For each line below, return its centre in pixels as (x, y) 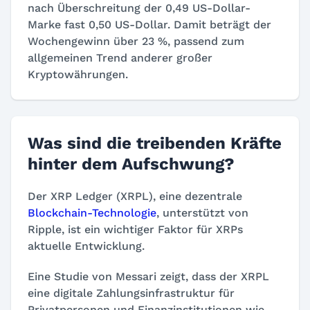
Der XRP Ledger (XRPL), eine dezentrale (135, 196)
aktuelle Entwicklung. (86, 246)
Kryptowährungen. (78, 74)
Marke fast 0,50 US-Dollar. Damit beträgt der (149, 25)
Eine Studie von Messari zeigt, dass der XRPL (148, 276)
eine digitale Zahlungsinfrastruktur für (131, 293)
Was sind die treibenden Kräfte (155, 143)
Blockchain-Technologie (92, 213)
